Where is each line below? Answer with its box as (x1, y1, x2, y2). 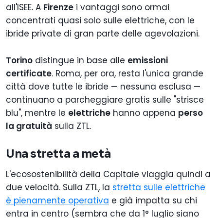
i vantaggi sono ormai (73, 1, 169, 14)
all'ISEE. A (6, 1, 43, 14)
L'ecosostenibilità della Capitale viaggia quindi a (6, 168, 211, 181)
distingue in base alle (33, 54, 127, 67)
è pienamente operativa (6, 195, 109, 207)
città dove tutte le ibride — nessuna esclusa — (6, 81, 200, 93)
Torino (6, 54, 33, 67)
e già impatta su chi (109, 195, 197, 207)
